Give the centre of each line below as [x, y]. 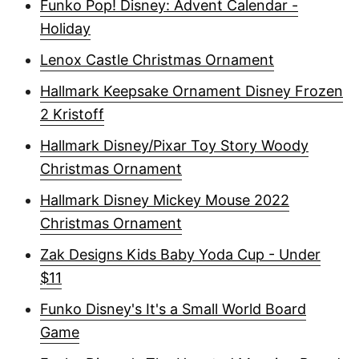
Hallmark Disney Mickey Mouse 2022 [165, 200]
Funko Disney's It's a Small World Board [173, 309]
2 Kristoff [72, 114]
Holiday [65, 28]
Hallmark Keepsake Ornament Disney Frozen [192, 91]
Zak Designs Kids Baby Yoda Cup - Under [180, 254]
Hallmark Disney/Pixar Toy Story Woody [174, 145]
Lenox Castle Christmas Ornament [157, 60]
